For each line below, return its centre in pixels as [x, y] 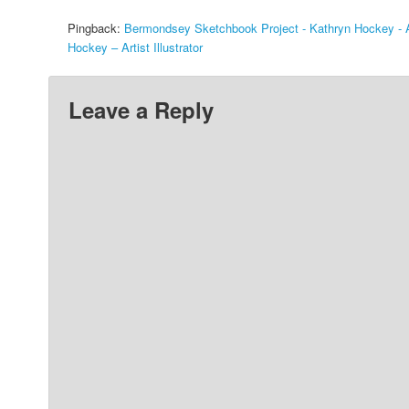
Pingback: [96, 28]
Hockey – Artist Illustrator [136, 47]
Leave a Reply [142, 110]
